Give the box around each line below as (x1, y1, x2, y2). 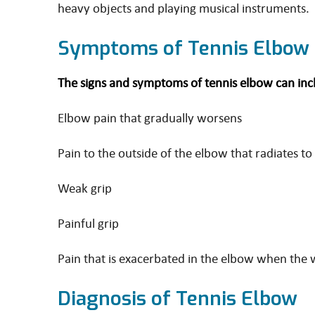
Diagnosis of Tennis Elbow (58, 285, 297, 311)
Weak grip (58, 180, 112, 195)
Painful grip (58, 215, 119, 231)
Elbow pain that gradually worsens (58, 110, 242, 125)
